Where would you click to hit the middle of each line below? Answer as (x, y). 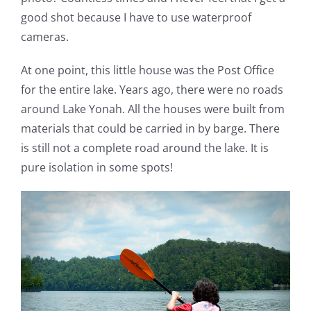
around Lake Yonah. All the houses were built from (153, 109)
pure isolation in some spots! (97, 168)
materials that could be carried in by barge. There (150, 129)
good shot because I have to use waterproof (136, 18)
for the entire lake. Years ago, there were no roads (152, 90)
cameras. (45, 37)
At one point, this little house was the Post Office (148, 70)
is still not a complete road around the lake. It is (145, 148)
